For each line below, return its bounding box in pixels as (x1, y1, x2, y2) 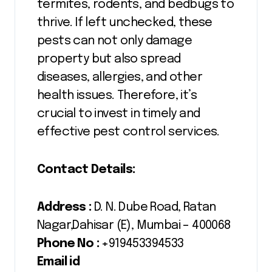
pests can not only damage (37, 34, 192, 47)
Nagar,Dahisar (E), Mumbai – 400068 (37, 219, 231, 232)
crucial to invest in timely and (37, 107, 200, 120)
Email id (37, 255, 80, 268)
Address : (37, 200, 92, 214)
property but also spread (37, 52, 181, 66)
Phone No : (37, 237, 99, 250)
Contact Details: (37, 163, 135, 176)
